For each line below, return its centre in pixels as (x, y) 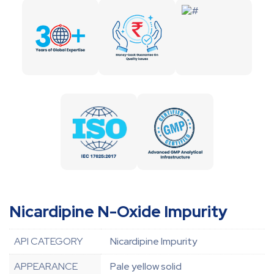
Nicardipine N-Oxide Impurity (118, 212)
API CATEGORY (48, 242)
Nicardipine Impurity (154, 242)
